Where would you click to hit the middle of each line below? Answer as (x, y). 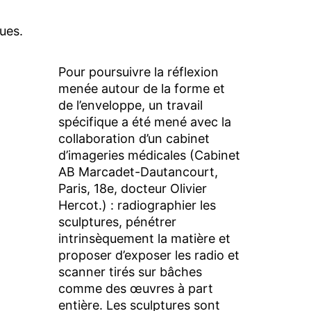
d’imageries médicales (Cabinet (149, 155)
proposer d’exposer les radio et (149, 255)
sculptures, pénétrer (117, 221)
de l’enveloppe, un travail (130, 105)
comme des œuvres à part (135, 288)
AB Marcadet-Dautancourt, (138, 171)
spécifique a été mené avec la (144, 121)
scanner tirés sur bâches (130, 271)
